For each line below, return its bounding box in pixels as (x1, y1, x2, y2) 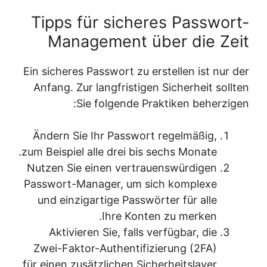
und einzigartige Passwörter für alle (51, 194, 231, 206)
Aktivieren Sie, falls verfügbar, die (63, 226, 231, 238)
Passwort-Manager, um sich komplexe (38, 178, 231, 190)
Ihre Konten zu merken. (116, 210, 231, 222)
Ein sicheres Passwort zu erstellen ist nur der (37, 65, 263, 77)
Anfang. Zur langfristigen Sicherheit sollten (47, 81, 263, 94)
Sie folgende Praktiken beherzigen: (90, 97, 263, 110)
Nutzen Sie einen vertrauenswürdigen (41, 162, 231, 174)
